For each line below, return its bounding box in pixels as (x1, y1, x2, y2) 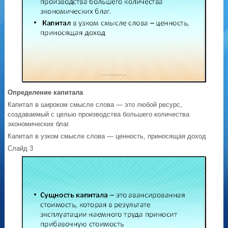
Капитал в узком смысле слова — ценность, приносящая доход (8, 132, 207, 140)
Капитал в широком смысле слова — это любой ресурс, (8, 101, 183, 109)
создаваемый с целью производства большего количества (8, 110, 190, 119)
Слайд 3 (8, 145, 34, 153)
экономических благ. (8, 120, 71, 128)
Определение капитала (8, 89, 83, 97)
